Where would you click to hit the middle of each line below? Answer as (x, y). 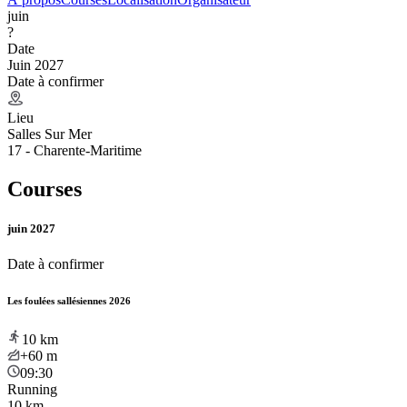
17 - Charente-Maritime (74, 150)
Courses (45, 189)
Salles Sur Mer (50, 134)
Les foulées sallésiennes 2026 (69, 300)
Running (32, 389)
